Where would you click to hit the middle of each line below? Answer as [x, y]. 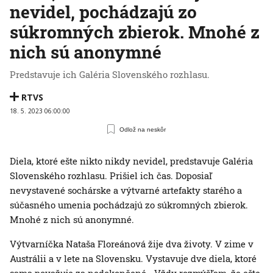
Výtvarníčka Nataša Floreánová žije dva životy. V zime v [132, 244]
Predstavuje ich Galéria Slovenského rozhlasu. [110, 75]
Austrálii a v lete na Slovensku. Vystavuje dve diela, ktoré [133, 259]
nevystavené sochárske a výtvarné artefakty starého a [126, 190]
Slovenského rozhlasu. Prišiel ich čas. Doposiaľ [111, 176]
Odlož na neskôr [143, 129]
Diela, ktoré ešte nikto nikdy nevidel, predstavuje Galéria [131, 161]
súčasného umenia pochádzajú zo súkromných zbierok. [129, 205]
